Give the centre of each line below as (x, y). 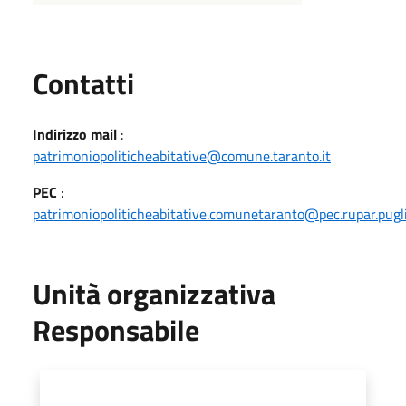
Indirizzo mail (75, 134)
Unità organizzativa (154, 293)
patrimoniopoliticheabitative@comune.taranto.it (182, 155)
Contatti (83, 83)
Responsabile (116, 329)
